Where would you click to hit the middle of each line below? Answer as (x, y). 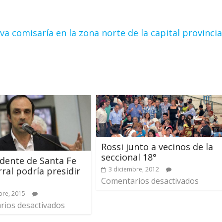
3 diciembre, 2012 (134, 169)
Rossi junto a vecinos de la (157, 146)
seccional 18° (129, 157)
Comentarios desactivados (150, 181)
